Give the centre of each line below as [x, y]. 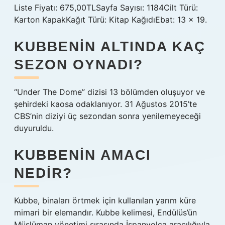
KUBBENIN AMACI [83, 155]
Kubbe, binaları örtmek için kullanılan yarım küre [105, 200]
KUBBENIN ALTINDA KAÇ [110, 46]
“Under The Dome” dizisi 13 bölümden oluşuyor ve [109, 92]
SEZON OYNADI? [79, 65]
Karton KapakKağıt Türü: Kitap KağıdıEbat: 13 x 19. [110, 20]
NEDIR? [43, 173]
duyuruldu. [34, 128]
